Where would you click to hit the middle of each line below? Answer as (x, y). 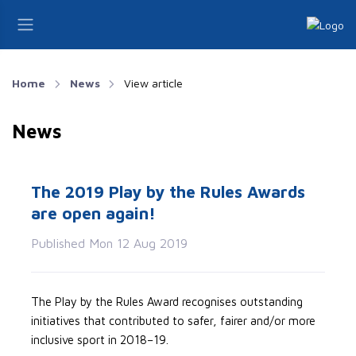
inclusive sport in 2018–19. (100, 340)
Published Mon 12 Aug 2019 (109, 243)
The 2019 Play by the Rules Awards (168, 192)
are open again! (93, 213)
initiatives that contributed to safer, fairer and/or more (173, 321)
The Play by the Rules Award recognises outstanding (167, 302)
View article (154, 83)
